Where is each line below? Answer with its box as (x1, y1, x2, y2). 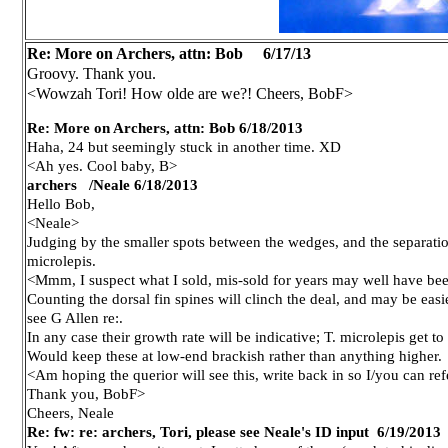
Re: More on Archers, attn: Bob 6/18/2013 (27, 119, 303, 136)
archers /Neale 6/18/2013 (27, 176, 198, 193)
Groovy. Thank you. (27, 65, 156, 82)
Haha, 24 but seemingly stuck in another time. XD (27, 138, 341, 155)
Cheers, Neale (27, 404, 114, 421)
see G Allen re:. (27, 309, 123, 326)
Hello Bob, (27, 195, 95, 212)
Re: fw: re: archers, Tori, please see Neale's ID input (27, 423, 369, 440)
